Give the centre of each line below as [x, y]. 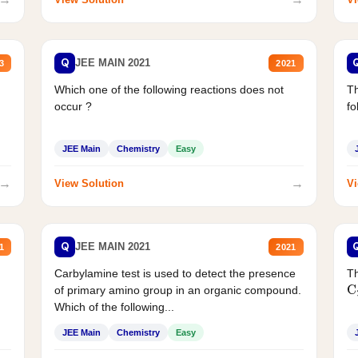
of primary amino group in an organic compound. [178, 290]
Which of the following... [115, 306]
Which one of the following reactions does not [169, 89]
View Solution [89, 184]
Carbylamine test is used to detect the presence [175, 273]
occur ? [74, 106]
